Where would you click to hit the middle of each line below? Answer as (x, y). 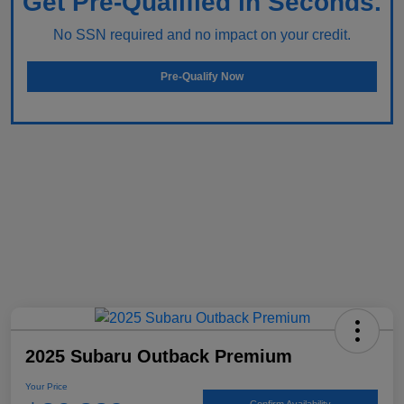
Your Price (46, 387)
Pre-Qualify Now (202, 77)
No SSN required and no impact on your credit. (202, 35)
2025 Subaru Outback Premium (159, 357)
